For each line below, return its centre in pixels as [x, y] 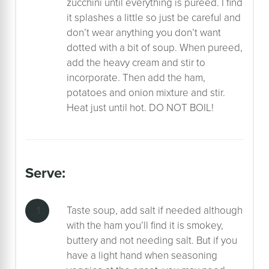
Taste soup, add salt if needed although [155, 210]
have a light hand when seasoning [142, 255]
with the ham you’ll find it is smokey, [145, 225]
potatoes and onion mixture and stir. [146, 92]
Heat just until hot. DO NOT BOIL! [140, 107]
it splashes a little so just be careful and [154, 17]
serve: [50, 173]
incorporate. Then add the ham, [136, 77]
